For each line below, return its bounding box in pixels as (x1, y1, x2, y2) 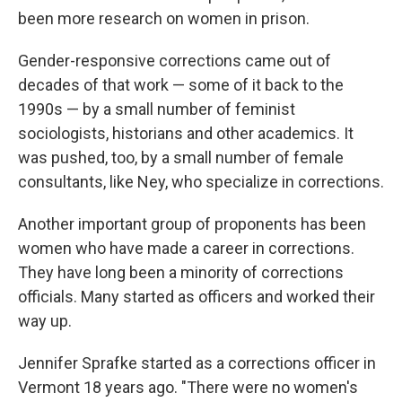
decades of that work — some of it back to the (18, 75, 344, 94)
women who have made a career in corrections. (18, 239, 354, 258)
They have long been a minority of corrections (18, 263, 344, 282)
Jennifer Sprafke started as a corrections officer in (18, 354, 376, 372)
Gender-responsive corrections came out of (18, 51, 331, 70)
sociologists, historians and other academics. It (18, 124, 354, 143)
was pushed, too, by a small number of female (18, 148, 344, 167)
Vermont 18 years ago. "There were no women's (18, 378, 358, 397)
